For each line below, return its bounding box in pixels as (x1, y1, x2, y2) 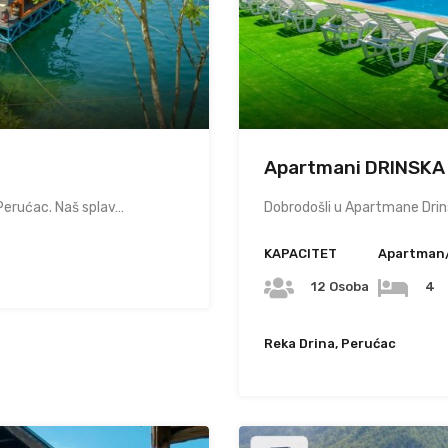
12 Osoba (311, 279, 369, 294)
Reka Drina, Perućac (264, 336, 396, 351)
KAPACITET (264, 246, 337, 261)
